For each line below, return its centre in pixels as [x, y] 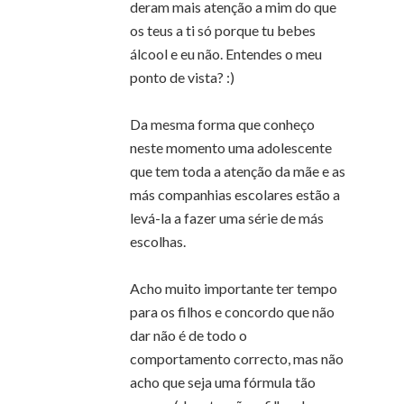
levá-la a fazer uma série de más [227, 217]
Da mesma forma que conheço [222, 124]
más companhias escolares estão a [235, 194]
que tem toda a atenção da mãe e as [238, 170]
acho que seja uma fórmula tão [223, 381]
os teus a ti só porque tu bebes [223, 30]
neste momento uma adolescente [231, 147]
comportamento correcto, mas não [237, 358]
